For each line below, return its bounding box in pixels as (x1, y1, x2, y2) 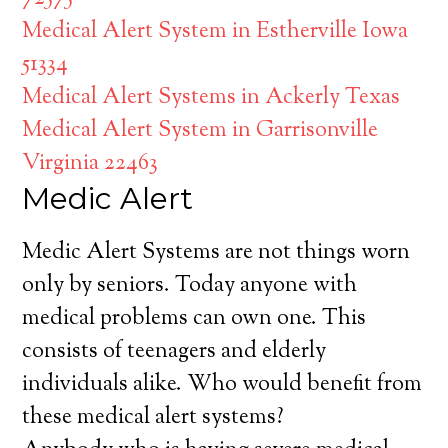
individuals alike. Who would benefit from (22, 369, 423, 401)
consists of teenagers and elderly (22, 336, 327, 368)
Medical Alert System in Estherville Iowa (22, 16, 409, 48)
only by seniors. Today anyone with (22, 270, 358, 302)
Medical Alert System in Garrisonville (22, 115, 379, 147)
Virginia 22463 (22, 148, 159, 180)
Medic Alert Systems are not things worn (22, 237, 411, 269)
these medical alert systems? (22, 402, 285, 434)
